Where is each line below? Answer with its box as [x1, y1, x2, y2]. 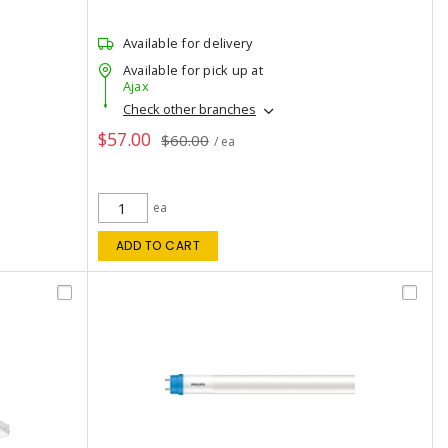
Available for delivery [122, 34, 253, 52]
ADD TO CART [115, 237, 201, 254]
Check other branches [122, 100, 256, 119]
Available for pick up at [122, 61, 263, 79]
